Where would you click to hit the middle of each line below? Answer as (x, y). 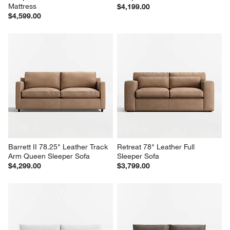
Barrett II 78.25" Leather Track (59, 147)
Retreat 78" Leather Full (157, 147)
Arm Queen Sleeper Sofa (49, 156)
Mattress (23, 6)
